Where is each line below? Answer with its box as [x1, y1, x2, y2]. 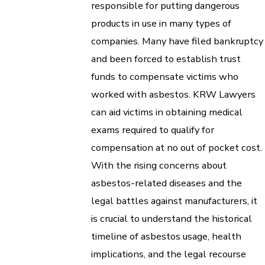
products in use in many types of [91, 17, 231, 31]
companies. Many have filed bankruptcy [91, 34, 263, 49]
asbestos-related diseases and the [91, 176, 242, 190]
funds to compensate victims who [91, 70, 238, 84]
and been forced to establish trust [91, 52, 241, 66]
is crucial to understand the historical [91, 212, 252, 226]
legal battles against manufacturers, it [91, 194, 257, 208]
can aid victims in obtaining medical [91, 105, 243, 119]
